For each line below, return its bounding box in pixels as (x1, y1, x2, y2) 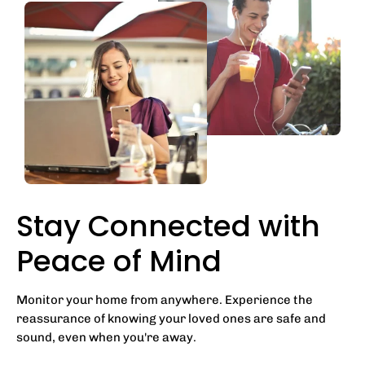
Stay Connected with (16, 204, 320, 247)
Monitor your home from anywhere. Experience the (16, 292, 313, 307)
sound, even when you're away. (16, 329, 196, 345)
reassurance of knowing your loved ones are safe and (16, 310, 326, 326)
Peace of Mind (16, 240, 222, 282)
